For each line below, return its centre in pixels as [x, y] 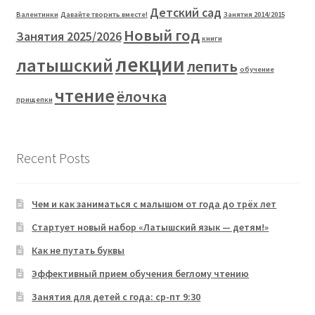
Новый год [161, 35]
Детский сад [185, 12]
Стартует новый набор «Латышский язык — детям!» [150, 227]
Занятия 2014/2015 [254, 14]
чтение [84, 95]
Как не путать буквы [78, 251]
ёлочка [141, 96]
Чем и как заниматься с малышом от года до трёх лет [154, 204]
